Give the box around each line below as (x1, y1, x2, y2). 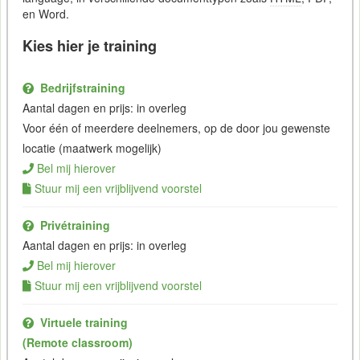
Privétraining (39, 216, 110, 233)
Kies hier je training (22, 35, 157, 56)
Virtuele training (39, 313, 128, 330)
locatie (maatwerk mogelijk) (22, 139, 162, 156)
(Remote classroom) (22, 333, 133, 350)
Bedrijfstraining (39, 79, 125, 96)
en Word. (22, 5, 69, 22)
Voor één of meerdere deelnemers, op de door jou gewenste (22, 119, 330, 136)
